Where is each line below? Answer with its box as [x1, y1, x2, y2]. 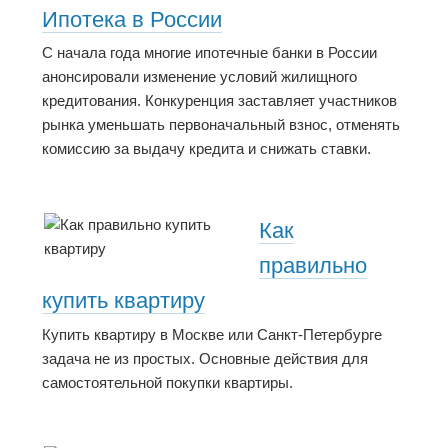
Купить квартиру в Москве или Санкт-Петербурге [42, 325, 382, 343]
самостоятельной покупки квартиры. [42, 373, 293, 391]
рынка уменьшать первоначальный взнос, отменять [42, 116, 400, 134]
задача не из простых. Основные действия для [42, 349, 368, 367]
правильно [259, 253, 367, 279]
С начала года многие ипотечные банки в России [42, 44, 377, 62]
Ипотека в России [42, 6, 222, 32]
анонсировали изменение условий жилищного [42, 68, 357, 86]
